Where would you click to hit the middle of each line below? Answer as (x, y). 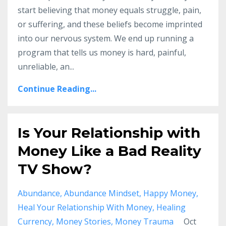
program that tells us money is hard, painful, (102, 53)
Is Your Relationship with (109, 133)
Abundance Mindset (102, 193)
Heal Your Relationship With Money (85, 208)
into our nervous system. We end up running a (106, 39)
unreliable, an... (46, 67)
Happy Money (170, 193)
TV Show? (55, 169)
